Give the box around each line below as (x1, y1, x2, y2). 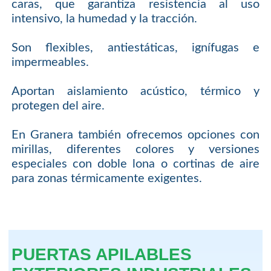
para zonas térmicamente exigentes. (11, 172, 202, 185)
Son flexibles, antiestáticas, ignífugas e (11, 42, 260, 54)
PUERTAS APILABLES (11, 244, 192, 264)
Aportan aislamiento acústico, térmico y (11, 85, 260, 98)
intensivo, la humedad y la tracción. (11, 13, 197, 25)
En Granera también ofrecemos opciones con (11, 129, 260, 142)
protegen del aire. (11, 100, 105, 113)
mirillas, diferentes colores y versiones (11, 143, 260, 156)
